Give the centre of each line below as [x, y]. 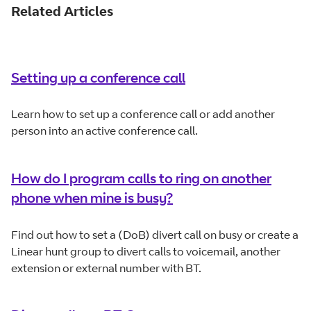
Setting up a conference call [98, 77]
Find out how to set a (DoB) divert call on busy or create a [155, 234]
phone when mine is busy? [92, 197]
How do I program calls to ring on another [141, 178]
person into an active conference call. [104, 131]
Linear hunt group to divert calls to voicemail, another [146, 251]
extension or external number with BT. [106, 268]
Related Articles [62, 11]
